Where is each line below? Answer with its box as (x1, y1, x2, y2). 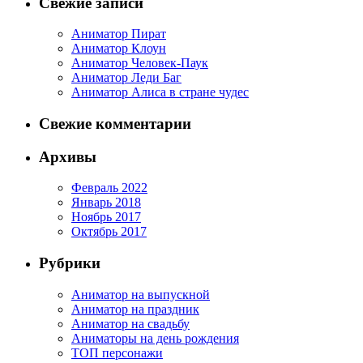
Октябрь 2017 (71, 224, 147, 239)
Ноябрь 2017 (71, 210, 141, 224)
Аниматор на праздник (71, 301, 199, 316)
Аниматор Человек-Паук (71, 56, 208, 70)
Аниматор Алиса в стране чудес (71, 85, 249, 100)
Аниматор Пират (71, 27, 166, 41)
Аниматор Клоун (71, 41, 166, 56)
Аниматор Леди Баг (71, 70, 181, 85)
